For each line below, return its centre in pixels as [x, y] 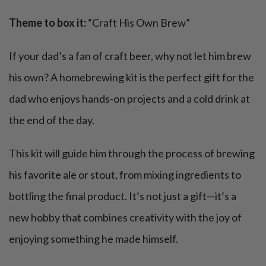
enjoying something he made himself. [94, 239]
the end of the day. [52, 120]
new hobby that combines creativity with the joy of [125, 218]
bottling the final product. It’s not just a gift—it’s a [123, 196]
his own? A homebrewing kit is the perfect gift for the [132, 77]
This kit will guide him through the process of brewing [132, 153]
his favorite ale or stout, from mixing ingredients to [125, 175]
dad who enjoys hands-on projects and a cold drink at [129, 99]
